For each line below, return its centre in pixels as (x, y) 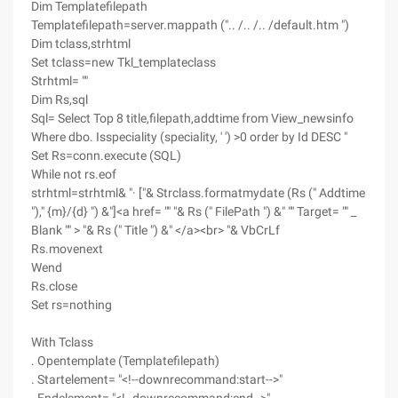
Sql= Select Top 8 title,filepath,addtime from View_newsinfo (192, 118)
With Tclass (62, 342)
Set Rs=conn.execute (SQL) (106, 155)
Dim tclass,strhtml (81, 44)
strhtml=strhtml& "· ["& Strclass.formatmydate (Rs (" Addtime (198, 193)
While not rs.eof (74, 174)
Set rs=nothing (72, 305)
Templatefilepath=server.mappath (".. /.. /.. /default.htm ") (190, 25)
